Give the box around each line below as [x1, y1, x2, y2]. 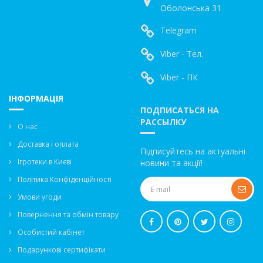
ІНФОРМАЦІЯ [9, 93, 63, 104]
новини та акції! [140, 157, 203, 168]
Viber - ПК [160, 72, 198, 83]
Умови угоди [18, 192, 62, 202]
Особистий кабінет [18, 227, 85, 237]
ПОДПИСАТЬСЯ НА [140, 104, 219, 116]
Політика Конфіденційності [18, 174, 112, 184]
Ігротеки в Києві [18, 157, 72, 167]
